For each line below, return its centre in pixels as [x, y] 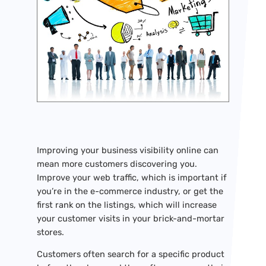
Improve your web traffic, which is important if [132, 177]
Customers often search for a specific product [130, 254]
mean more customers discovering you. [117, 164]
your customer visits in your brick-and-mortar [130, 218]
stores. [50, 232]
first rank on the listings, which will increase [126, 205]
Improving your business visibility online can [127, 150]
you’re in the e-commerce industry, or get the [130, 191]
